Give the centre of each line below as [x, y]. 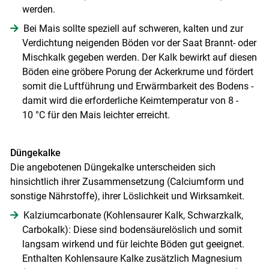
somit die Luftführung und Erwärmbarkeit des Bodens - [138, 86]
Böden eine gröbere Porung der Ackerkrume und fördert [138, 71]
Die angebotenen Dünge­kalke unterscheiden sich [113, 167]
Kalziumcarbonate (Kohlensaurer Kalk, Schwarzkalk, [133, 215]
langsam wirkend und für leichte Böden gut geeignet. [133, 244]
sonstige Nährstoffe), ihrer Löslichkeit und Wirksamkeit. [127, 196]
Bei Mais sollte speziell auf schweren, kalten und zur [133, 28]
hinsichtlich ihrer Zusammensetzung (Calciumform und [127, 181]
